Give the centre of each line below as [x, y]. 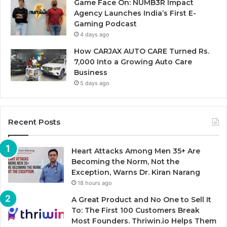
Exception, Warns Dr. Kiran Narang [136, 173]
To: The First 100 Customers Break [136, 211]
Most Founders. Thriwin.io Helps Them [144, 221]
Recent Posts [34, 122]
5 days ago [95, 83]
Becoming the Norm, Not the [125, 162]
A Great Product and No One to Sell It [141, 200]
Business [91, 73]
